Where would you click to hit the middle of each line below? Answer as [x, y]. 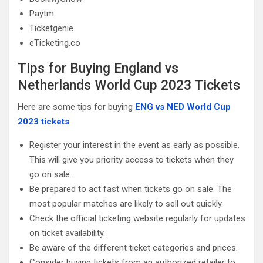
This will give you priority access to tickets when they [131, 159]
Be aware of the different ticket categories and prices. [134, 247]
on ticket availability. [67, 233]
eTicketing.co [55, 43]
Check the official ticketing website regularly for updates [137, 218]
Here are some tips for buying [76, 107]
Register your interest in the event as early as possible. [134, 145]
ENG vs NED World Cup [183, 107]
